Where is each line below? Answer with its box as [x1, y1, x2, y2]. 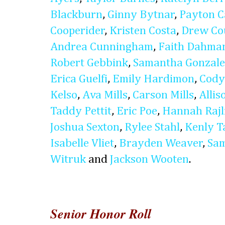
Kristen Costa [109, 25, 176, 37]
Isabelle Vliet [50, 137, 114, 149]
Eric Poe [117, 105, 157, 117]
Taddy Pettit [50, 105, 111, 117]
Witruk [50, 153, 86, 165]
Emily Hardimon [113, 73, 194, 85]
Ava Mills [82, 89, 128, 101]
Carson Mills [133, 89, 194, 101]
